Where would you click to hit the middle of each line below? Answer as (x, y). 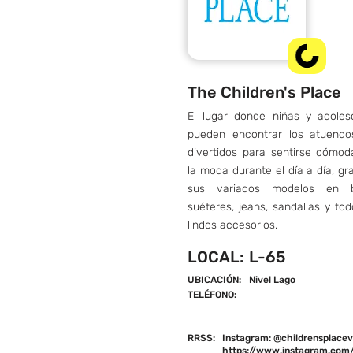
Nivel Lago (272, 280)
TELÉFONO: (212, 295)
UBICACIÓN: (214, 280)
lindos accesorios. (232, 225)
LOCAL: (216, 257)
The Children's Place (264, 92)
